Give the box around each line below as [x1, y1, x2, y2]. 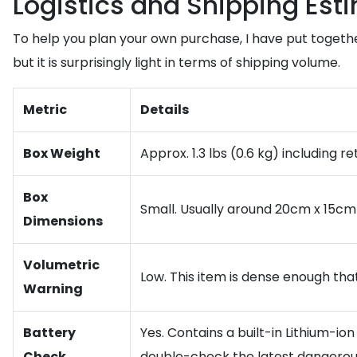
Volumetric [23, 256, 100, 274]
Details [140, 100, 189, 119]
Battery [23, 324, 76, 342]
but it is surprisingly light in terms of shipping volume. [13, 53, 340, 72]
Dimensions [23, 212, 103, 230]
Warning [23, 280, 83, 298]
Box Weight [23, 144, 100, 163]
